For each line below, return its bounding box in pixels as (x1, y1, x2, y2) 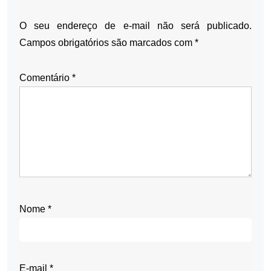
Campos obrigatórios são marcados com (19, 38, 195, 48)
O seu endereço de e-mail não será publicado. (19, 21, 252, 31)
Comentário (19, 73, 72, 83)
